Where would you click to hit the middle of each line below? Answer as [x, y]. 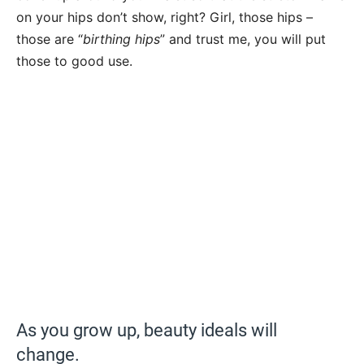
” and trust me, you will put [243, 39]
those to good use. [74, 61]
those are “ [50, 39]
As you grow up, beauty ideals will [147, 331]
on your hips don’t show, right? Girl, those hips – [165, 17]
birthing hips [121, 39]
